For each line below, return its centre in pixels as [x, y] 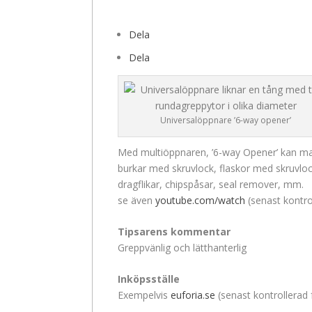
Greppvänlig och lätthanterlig [182, 247]
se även [136, 200]
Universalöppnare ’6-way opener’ [226, 120]
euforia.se [193, 295]
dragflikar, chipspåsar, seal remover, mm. [211, 184]
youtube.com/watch [200, 200]
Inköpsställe [149, 279]
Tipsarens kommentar [174, 231]
